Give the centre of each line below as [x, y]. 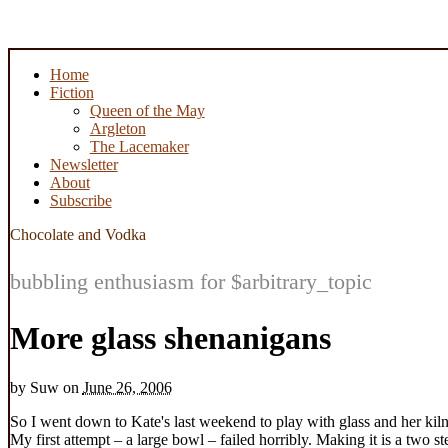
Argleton [117, 128]
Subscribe [80, 200]
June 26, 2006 [127, 387]
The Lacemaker [139, 146]
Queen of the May [147, 110]
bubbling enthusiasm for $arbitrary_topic [190, 281]
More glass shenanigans [170, 338]
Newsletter [83, 164]
